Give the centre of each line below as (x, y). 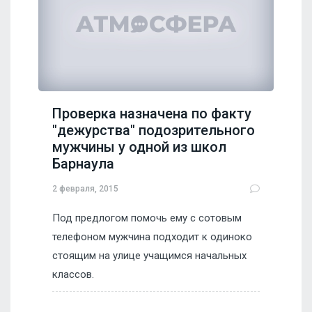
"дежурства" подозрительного (154, 131)
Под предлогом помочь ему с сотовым (147, 218)
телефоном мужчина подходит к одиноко (152, 237)
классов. (73, 275)
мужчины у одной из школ (139, 147)
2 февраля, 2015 (85, 188)
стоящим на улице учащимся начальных (149, 256)
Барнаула (83, 164)
